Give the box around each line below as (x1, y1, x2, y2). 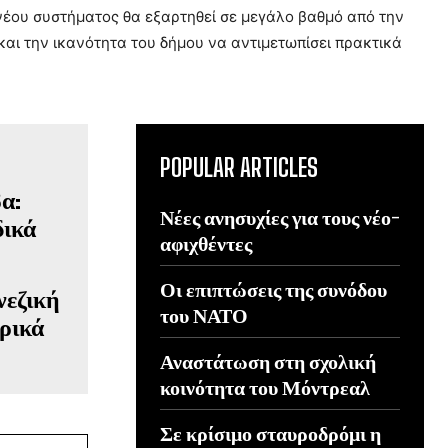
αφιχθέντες (160, 230, 252, 255)
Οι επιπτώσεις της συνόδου (160, 276, 387, 301)
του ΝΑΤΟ (160, 302, 248, 327)
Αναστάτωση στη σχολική (160, 348, 376, 373)
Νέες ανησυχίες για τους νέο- (160, 204, 400, 229)
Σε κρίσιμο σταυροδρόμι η (160, 420, 381, 445)
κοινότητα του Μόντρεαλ (160, 374, 370, 399)
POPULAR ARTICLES (160, 152, 318, 182)
